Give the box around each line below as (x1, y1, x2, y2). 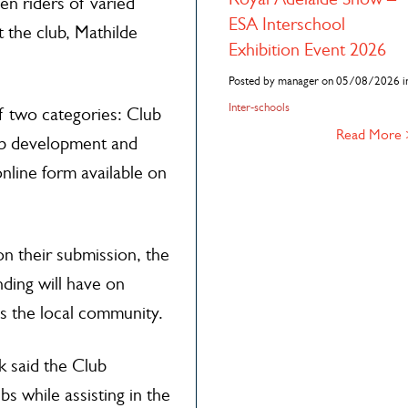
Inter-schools (228, 100, 290, 114)
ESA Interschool (228, 14, 345, 35)
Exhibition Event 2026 (228, 39, 386, 60)
